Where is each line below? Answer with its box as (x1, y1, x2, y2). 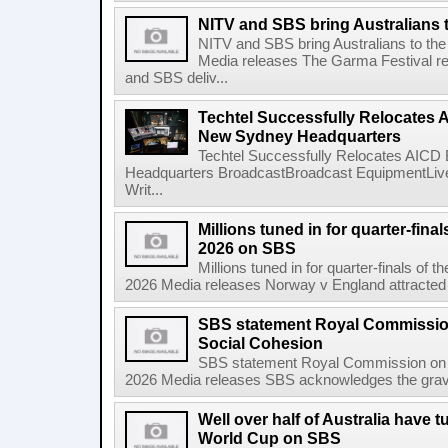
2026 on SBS (198, 239, 296, 257)
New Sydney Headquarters (198, 127, 401, 145)
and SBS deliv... (125, 70, 228, 86)
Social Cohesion (198, 334, 323, 352)
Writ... (125, 182, 163, 198)
